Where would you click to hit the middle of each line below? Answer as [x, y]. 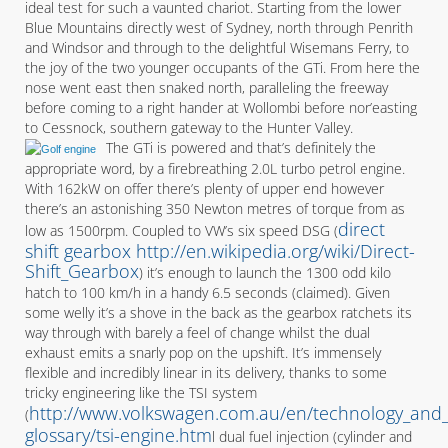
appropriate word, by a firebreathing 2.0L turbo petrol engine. [215, 168]
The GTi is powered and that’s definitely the [241, 147]
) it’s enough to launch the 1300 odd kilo [265, 272]
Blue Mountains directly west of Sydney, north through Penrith [219, 27]
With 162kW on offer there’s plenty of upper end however [204, 188]
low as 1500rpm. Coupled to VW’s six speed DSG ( [181, 230]
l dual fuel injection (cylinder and [312, 436]
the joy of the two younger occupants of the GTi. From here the [222, 67]
